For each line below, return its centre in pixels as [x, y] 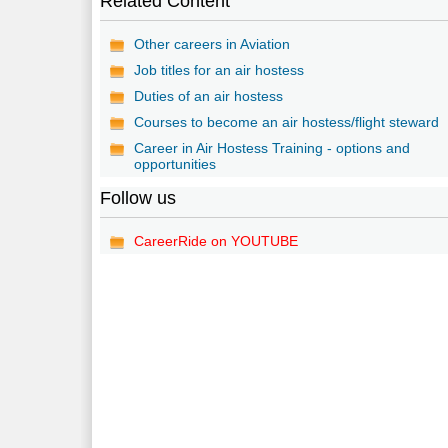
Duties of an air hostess [209, 95]
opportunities [175, 163]
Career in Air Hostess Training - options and [272, 147]
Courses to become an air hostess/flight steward [287, 121]
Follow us [138, 197]
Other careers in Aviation [212, 43]
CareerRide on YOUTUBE [216, 240]
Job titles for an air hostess [219, 69]
